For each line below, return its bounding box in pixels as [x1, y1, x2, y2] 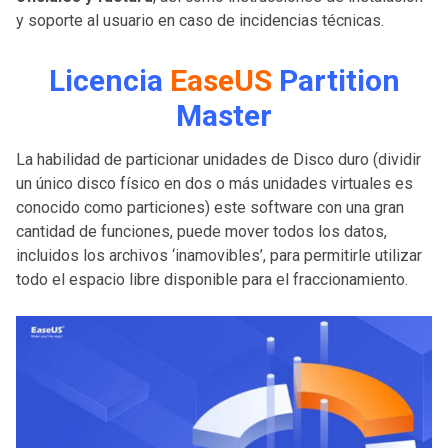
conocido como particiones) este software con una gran [16, 197, 404, 217]
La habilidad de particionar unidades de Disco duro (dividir [16, 149, 421, 169]
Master [176, 97, 272, 133]
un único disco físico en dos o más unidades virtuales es [16, 173, 413, 193]
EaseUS [169, 62, 272, 98]
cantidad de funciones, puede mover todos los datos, [16, 221, 387, 241]
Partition [278, 62, 400, 98]
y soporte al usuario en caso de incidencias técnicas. [16, 10, 384, 30]
